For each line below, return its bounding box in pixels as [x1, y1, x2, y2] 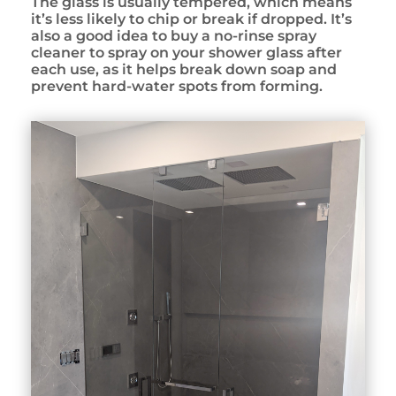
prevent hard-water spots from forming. [31, 78, 323, 95]
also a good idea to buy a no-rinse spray [31, 27, 316, 44]
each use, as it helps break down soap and [31, 61, 337, 78]
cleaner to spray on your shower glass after [31, 44, 342, 61]
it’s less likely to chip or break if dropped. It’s [31, 11, 352, 27]
